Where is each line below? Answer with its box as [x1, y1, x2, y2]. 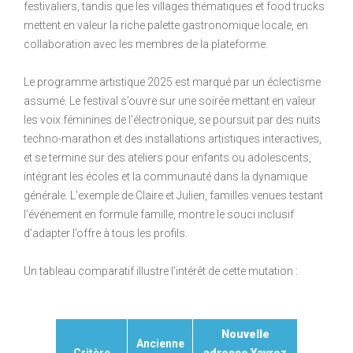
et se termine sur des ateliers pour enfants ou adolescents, [24, 150, 311, 164]
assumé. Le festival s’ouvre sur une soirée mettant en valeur [24, 94, 316, 107]
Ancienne [136, 336, 184, 350]
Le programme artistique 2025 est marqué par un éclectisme [24, 75, 321, 88]
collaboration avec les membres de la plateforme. [24, 37, 268, 50]
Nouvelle [221, 327, 269, 340]
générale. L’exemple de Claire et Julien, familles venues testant [24, 188, 323, 202]
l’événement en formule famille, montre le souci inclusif [24, 207, 294, 221]
